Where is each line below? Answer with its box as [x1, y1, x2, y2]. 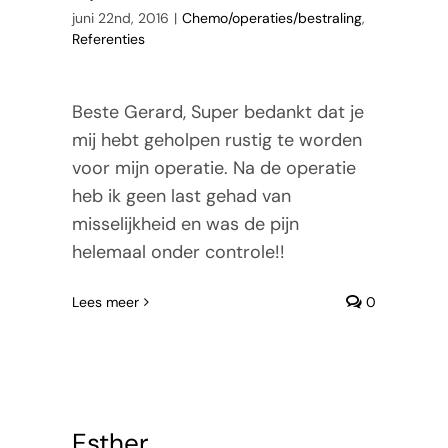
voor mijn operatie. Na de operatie [71, 155, 356, 180]
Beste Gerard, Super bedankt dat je [71, 99, 364, 124]
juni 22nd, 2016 [71, 8, 169, 27]
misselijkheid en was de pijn [71, 211, 299, 236]
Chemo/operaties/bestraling [181, 8, 362, 27]
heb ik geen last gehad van [71, 183, 291, 208]
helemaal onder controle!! [71, 239, 285, 264]
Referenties [71, 29, 145, 48]
